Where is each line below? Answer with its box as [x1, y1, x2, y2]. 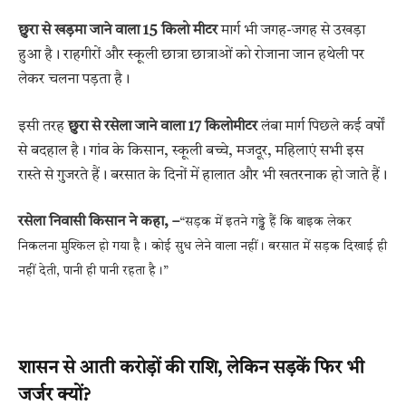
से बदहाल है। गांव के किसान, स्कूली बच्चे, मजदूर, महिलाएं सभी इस [18, 143, 363, 159]
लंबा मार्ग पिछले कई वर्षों [257, 119, 384, 134]
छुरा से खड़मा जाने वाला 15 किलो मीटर [18, 23, 217, 38]
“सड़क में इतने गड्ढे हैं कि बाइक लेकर [179, 216, 352, 229]
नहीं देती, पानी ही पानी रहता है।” [18, 265, 169, 278]
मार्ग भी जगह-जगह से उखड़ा [217, 23, 365, 38]
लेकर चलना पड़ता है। [18, 72, 130, 87]
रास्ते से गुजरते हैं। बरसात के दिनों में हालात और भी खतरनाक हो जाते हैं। [18, 168, 387, 183]
